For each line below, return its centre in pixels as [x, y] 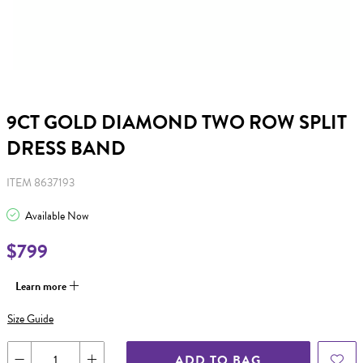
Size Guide [30, 318]
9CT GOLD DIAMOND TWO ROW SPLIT [177, 122]
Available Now [56, 216]
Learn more [42, 286]
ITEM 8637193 [41, 183]
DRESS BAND [66, 148]
